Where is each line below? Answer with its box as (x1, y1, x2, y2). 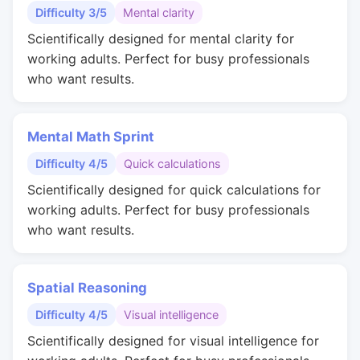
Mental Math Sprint (27, 129, 154, 145)
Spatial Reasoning (27, 280, 147, 296)
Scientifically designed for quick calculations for (27, 182, 321, 198)
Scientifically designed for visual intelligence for (27, 333, 319, 349)
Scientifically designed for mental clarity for (27, 31, 294, 47)
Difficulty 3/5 (35, 6, 107, 19)
